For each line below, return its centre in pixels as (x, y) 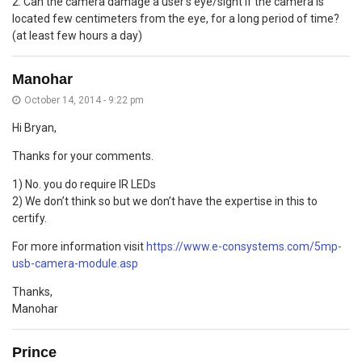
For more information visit (79, 246)
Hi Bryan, (34, 127)
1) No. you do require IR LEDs (84, 184)
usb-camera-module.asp (75, 263)
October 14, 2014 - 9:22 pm (84, 100)
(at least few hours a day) (77, 35)
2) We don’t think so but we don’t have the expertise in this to (165, 201)
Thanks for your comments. (83, 156)
